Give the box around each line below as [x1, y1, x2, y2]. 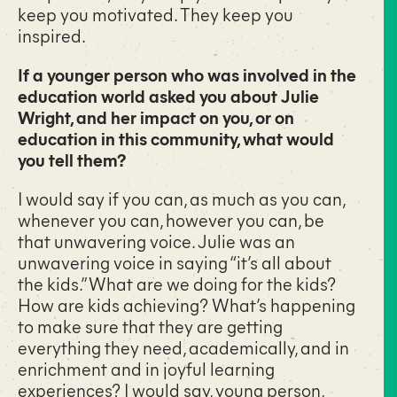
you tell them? [18, 147, 126, 172]
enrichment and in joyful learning [18, 356, 275, 381]
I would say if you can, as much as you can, [18, 186, 345, 211]
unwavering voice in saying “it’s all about [18, 250, 331, 275]
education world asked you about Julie [18, 83, 319, 108]
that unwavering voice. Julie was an [18, 229, 295, 253]
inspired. [18, 23, 86, 48]
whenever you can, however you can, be [18, 207, 324, 232]
